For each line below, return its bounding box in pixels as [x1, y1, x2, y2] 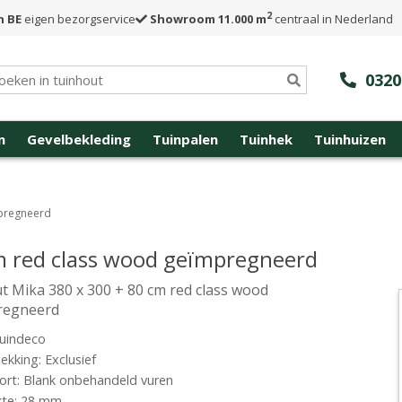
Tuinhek [240, 130, 293, 148]
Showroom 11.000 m [150, 10, 267, 27]
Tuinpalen [153, 130, 218, 148]
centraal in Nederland [272, 10, 393, 27]
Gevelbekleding [27, 130, 131, 148]
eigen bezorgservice [22, 10, 135, 27]
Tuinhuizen [314, 130, 386, 148]
